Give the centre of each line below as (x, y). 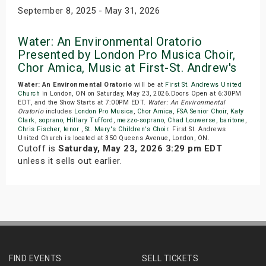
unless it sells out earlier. (70, 161)
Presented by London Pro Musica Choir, (127, 54)
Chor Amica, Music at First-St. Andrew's (127, 67)
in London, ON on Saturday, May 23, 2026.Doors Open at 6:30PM (141, 93)
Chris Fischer (39, 129)
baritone (232, 120)
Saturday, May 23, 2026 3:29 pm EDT (140, 148)
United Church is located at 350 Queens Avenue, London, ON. (114, 138)
